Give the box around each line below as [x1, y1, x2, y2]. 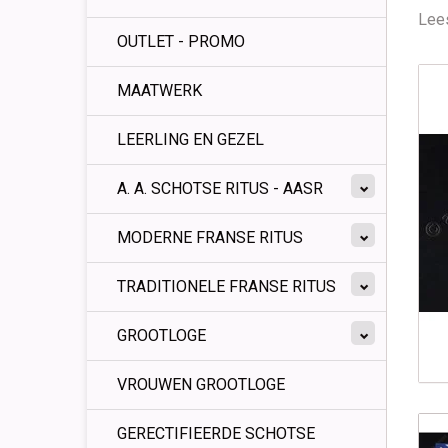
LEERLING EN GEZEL [117, 130, 264, 149]
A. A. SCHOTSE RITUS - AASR [117, 179, 323, 198]
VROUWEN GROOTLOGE [117, 375, 285, 394]
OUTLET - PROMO [117, 32, 245, 51]
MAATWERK [117, 81, 202, 100]
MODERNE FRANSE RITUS [117, 228, 303, 247]
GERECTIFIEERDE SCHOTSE [117, 424, 315, 443]
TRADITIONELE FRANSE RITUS [117, 277, 336, 296]
